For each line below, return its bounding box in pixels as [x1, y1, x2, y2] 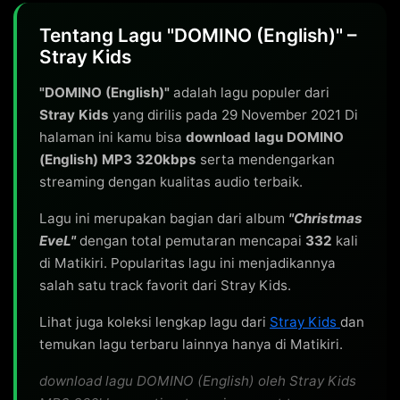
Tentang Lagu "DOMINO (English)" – [39, 24, 356, 46]
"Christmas [288, 210, 362, 227]
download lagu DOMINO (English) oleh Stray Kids [39, 372, 356, 389]
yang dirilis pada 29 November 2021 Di [109, 106, 358, 123]
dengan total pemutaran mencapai [76, 232, 305, 249]
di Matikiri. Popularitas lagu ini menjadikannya [39, 254, 336, 271]
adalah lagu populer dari [170, 84, 329, 101]
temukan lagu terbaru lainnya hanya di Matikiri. [39, 336, 343, 353]
